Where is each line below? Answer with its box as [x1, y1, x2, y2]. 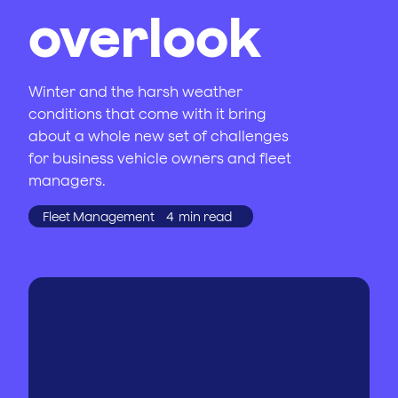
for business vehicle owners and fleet [28, 150, 291, 166]
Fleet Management [43, 209, 155, 224]
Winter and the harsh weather [28, 84, 243, 99]
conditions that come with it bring [28, 106, 267, 122]
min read [179, 209, 232, 224]
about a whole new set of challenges [28, 128, 289, 144]
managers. [28, 172, 109, 188]
